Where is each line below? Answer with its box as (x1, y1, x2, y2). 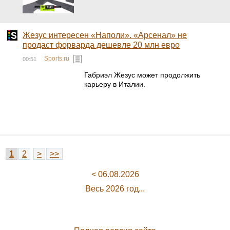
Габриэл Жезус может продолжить (84, 71, 200, 79)
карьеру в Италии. (84, 80, 145, 88)
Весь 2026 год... (85, 184, 145, 193)
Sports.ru (44, 55, 69, 63)
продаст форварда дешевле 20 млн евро (23, 41, 180, 49)
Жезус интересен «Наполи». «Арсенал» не (23, 31, 187, 40)
